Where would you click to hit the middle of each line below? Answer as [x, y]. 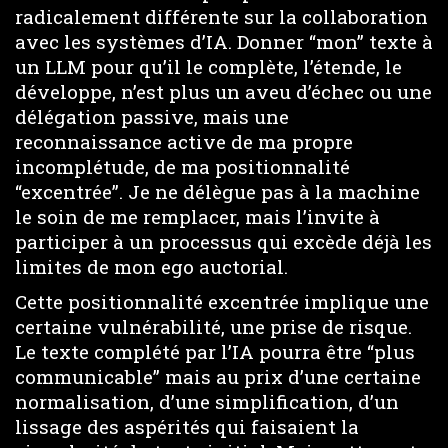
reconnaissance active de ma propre [184, 141]
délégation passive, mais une [152, 116]
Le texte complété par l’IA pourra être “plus [215, 351]
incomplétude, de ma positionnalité [182, 166]
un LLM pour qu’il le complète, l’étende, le [208, 66]
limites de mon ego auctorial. [151, 266]
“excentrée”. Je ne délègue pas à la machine [217, 191]
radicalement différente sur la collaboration [221, 16]
